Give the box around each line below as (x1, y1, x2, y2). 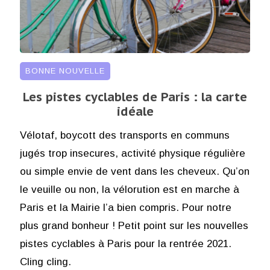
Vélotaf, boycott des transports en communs (19, 130, 230, 142)
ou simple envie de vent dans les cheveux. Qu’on (19, 166, 250, 178)
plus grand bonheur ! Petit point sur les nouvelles (19, 220, 248, 232)
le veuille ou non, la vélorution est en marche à (19, 184, 239, 196)
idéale (116, 104, 154, 120)
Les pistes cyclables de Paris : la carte (23, 89, 247, 105)
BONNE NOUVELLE (25, 66, 105, 76)
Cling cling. (19, 256, 71, 268)
